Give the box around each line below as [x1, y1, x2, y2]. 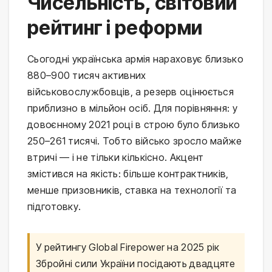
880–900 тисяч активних [27, 69, 146, 81]
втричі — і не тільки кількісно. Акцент [27, 151, 204, 163]
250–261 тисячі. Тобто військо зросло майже [27, 134, 242, 147]
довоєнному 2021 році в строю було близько [27, 118, 240, 131]
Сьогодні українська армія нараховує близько [27, 52, 243, 65]
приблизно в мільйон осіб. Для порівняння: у [27, 101, 237, 114]
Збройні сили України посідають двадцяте [36, 257, 236, 270]
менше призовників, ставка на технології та [27, 183, 237, 196]
